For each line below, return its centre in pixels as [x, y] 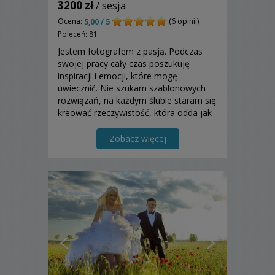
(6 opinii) [183, 21]
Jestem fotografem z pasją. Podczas [130, 52]
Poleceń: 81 [78, 34]
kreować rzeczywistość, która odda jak [135, 113]
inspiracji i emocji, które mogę [118, 76]
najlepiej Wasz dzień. [99, 125]
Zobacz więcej [137, 139]
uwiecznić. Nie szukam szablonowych [132, 88]
